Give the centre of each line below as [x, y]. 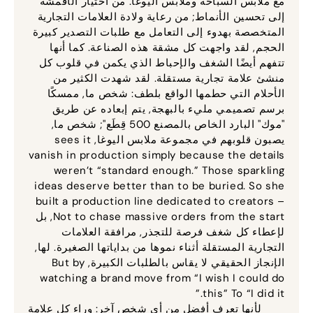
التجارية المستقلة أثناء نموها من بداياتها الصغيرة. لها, [163, 247]
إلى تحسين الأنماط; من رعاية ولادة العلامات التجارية [165, 16]
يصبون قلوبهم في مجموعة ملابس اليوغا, [191, 139]
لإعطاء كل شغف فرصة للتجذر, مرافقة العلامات [177, 232]
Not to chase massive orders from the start [172, 216]
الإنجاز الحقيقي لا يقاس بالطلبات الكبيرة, [188, 262]
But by [72, 262]
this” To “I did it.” [247, 293]
